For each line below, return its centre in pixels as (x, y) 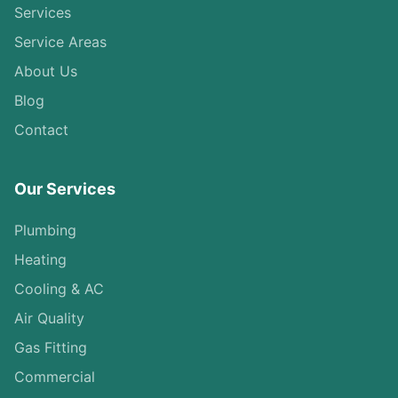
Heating (40, 259)
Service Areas (60, 42)
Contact (41, 130)
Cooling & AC (59, 289)
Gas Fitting (51, 347)
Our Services (65, 189)
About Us (46, 71)
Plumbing (45, 230)
